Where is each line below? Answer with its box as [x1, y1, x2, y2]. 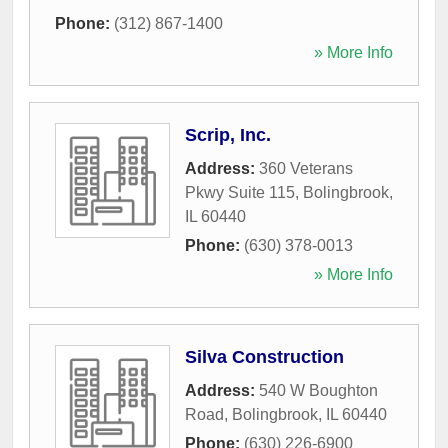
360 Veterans [259, 159, 353, 177]
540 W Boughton [259, 381, 378, 399]
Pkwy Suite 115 [185, 183, 295, 201]
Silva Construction [185, 346, 344, 367]
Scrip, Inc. [185, 124, 271, 145]
